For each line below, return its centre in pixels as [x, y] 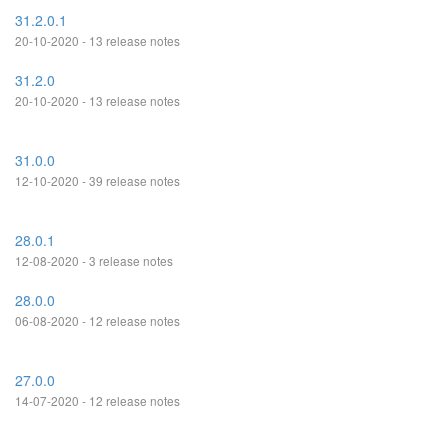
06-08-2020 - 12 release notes [97, 320]
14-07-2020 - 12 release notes [97, 400]
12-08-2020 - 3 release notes [94, 260]
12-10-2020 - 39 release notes [97, 180]
